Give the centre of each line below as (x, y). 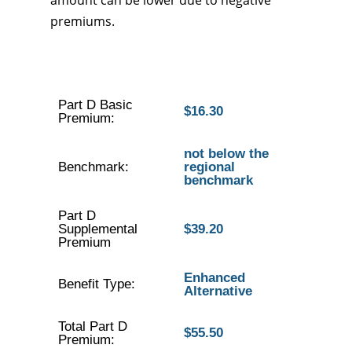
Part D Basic (95, 105)
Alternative (218, 291)
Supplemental (97, 229)
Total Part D (92, 326)
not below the (226, 154)
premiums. (82, 21)
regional (209, 167)
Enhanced (214, 278)
